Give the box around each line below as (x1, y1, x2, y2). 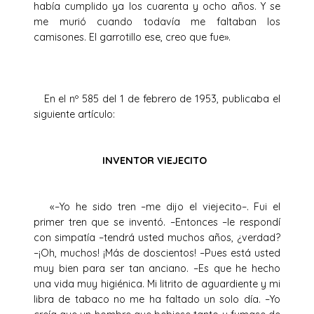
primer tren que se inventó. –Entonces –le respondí (34, 215, 280, 228)
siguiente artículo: (34, 107, 137, 121)
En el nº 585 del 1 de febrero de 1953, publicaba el (34, 92, 280, 105)
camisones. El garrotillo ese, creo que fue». (34, 30, 231, 43)
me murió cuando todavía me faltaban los (34, 15, 280, 28)
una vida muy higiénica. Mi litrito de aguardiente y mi (34, 277, 280, 290)
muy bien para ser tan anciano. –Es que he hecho (34, 261, 280, 275)
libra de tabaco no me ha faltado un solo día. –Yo (34, 292, 280, 306)
